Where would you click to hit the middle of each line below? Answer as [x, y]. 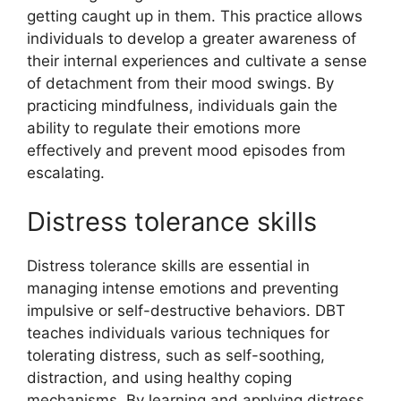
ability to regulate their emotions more [164, 128]
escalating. [66, 172]
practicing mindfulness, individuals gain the [182, 105]
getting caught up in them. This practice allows [195, 16]
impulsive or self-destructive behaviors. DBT [186, 311]
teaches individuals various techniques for [178, 333]
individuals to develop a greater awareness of [192, 38]
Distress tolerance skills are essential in [168, 266]
